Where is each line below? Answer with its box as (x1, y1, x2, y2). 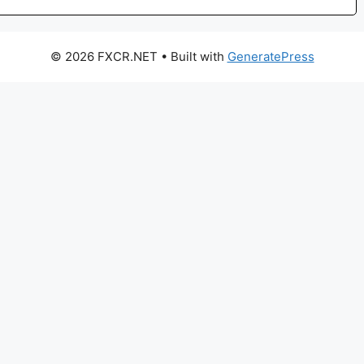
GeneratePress (227, 49, 314, 65)
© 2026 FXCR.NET (50, 49, 158, 65)
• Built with (157, 49, 227, 65)
